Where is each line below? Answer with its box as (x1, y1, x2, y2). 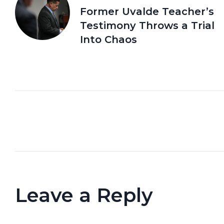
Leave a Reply (15, 182, 153, 207)
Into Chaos (80, 33, 137, 45)
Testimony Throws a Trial (80, 19, 214, 31)
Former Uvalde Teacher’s (80, 5, 214, 17)
